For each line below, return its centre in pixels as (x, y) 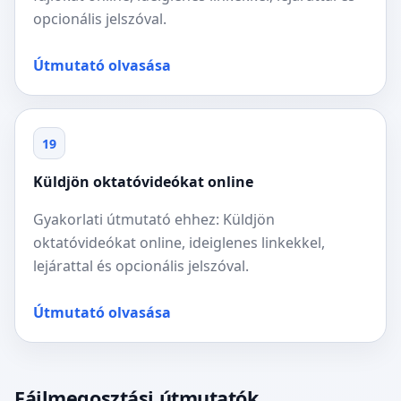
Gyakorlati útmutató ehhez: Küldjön (154, 219)
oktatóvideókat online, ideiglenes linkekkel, (179, 243)
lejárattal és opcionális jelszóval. (141, 266)
